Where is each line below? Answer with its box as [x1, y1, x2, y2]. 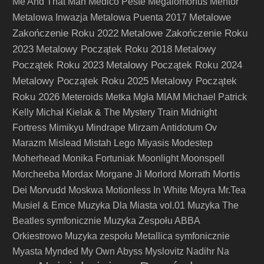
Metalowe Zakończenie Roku [121, 27, 247, 39]
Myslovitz [145, 246, 184, 256]
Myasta [12, 246, 42, 256]
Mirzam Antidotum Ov [128, 123, 217, 133]
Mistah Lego [84, 138, 135, 148]
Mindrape [86, 123, 126, 133]
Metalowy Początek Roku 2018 [36, 43, 172, 55]
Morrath [179, 169, 210, 179]
